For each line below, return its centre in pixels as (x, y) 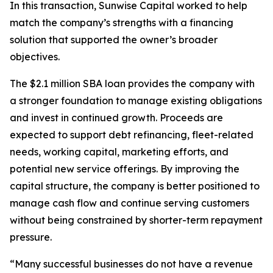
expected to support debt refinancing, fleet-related (132, 135)
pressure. (31, 237)
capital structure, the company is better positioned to (135, 186)
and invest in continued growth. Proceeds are (116, 118)
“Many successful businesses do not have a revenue (131, 264)
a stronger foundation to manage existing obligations (136, 101)
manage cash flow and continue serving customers (129, 203)
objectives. (35, 57)
